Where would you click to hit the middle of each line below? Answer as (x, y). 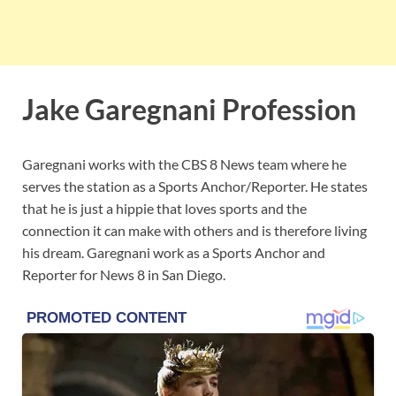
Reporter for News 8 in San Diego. (124, 274)
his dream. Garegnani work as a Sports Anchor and (174, 252)
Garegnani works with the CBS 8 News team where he (184, 164)
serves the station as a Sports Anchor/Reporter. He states (195, 186)
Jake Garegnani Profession (189, 109)
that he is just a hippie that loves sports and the (164, 208)
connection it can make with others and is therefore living (194, 230)
